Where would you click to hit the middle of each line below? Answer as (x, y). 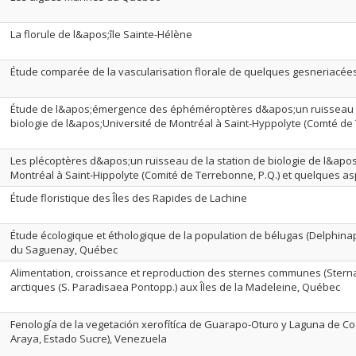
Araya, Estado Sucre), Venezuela (89, 339)
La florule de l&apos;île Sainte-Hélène (101, 34)
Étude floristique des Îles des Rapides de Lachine (129, 198)
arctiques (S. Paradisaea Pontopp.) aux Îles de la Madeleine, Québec (175, 287)
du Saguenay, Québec (64, 250)
